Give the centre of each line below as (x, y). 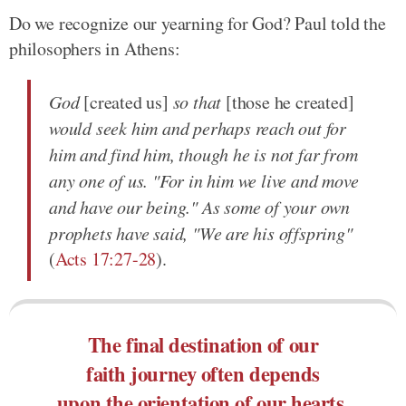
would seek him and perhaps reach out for (198, 127)
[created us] (126, 101)
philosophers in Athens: (95, 48)
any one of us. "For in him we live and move (204, 180)
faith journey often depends (203, 373)
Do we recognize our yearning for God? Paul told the (198, 23)
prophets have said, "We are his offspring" (201, 232)
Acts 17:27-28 (106, 258)
